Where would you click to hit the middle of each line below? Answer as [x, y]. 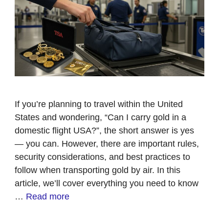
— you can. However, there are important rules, [107, 143]
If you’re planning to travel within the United [99, 104]
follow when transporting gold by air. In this [98, 170]
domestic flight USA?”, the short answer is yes [104, 130]
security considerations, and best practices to [102, 157]
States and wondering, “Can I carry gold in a [100, 117]
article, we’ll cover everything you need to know [107, 183]
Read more [48, 196]
